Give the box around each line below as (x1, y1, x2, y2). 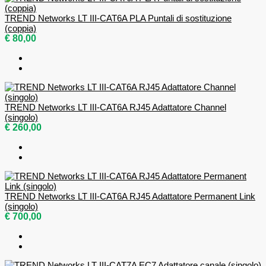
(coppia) (5, 23, 36, 34)
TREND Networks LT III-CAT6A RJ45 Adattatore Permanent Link (5, 191, 255, 202)
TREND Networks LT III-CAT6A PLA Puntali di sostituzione (5, 13, 232, 24)
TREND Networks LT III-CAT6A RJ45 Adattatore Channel (5, 102, 226, 113)
